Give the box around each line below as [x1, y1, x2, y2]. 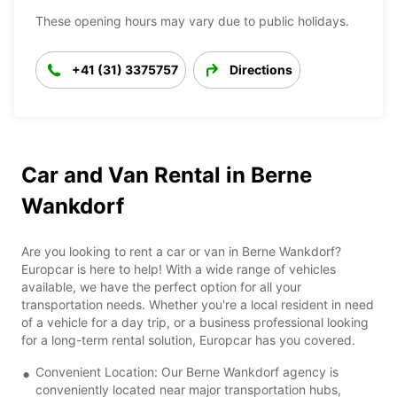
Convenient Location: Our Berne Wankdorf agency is [35, 363, 339, 379]
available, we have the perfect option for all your [21, 278, 301, 294]
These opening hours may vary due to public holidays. [35, 12, 349, 28]
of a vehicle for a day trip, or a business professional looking [21, 314, 369, 330]
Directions [230, 61, 292, 77]
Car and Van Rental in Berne [21, 161, 312, 188]
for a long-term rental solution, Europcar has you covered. [21, 331, 355, 347]
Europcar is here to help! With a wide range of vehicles [21, 261, 336, 276]
